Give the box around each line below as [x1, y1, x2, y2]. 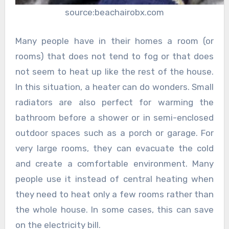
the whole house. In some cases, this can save [15, 204, 214, 215]
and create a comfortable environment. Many [15, 158, 214, 169]
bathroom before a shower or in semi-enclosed [15, 112, 214, 123]
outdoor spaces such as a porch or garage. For [15, 127, 214, 138]
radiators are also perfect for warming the [15, 97, 214, 107]
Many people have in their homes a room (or [15, 35, 214, 46]
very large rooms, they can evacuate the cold [15, 143, 214, 153]
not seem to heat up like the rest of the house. [15, 66, 214, 77]
